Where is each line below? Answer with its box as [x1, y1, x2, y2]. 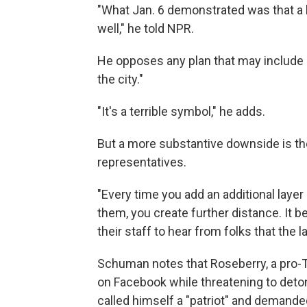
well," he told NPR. [97, 21, 194, 36]
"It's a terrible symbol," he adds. [97, 104, 265, 119]
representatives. [97, 155, 186, 169]
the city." [97, 72, 143, 86]
